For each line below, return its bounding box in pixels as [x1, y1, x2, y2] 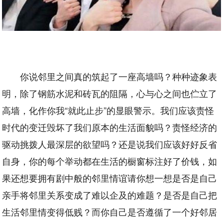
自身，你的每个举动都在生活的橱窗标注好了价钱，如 [2, 154, 218, 167]
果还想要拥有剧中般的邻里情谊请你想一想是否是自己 [2, 171, 218, 184]
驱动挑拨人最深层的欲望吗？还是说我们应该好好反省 [2, 137, 218, 150]
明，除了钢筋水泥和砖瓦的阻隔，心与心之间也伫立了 [2, 86, 218, 100]
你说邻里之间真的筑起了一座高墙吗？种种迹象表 [20, 69, 218, 83]
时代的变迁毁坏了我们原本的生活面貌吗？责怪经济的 [2, 120, 218, 133]
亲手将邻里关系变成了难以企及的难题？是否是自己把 [2, 188, 218, 201]
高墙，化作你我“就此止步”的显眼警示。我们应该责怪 [2, 103, 215, 116]
